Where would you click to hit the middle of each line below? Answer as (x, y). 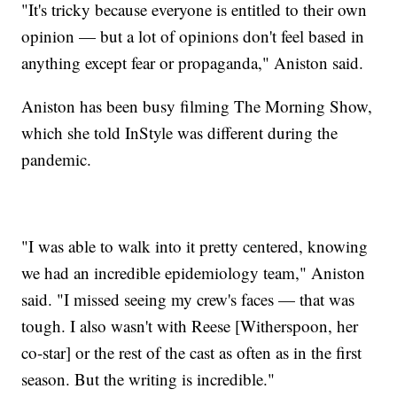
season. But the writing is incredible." (148, 379)
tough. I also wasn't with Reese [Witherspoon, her (190, 326)
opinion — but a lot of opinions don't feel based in (193, 36)
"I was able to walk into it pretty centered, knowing (195, 246)
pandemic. (57, 160)
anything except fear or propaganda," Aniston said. (193, 63)
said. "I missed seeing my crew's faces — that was (188, 300)
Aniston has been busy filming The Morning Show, (197, 106)
